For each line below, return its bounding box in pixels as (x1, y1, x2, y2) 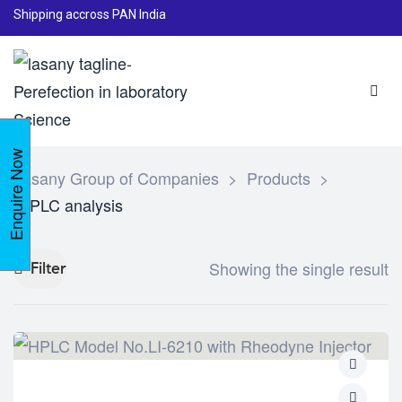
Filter (31, 258, 66, 278)
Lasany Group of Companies (13, 166, 219, 189)
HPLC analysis (18, 193, 123, 216)
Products (247, 166, 310, 189)
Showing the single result (209, 257, 389, 280)
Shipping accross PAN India (13, 6, 166, 22)
